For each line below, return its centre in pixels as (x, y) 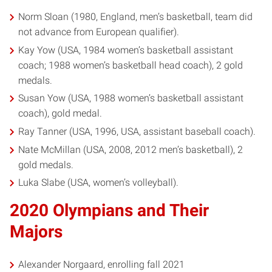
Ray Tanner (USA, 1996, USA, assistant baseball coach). (137, 131)
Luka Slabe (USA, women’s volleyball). (99, 183)
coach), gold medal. (60, 114)
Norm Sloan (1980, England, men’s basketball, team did (136, 17)
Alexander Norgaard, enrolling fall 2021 (102, 265)
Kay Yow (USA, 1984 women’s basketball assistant (126, 50)
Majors (36, 232)
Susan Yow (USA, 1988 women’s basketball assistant (131, 98)
